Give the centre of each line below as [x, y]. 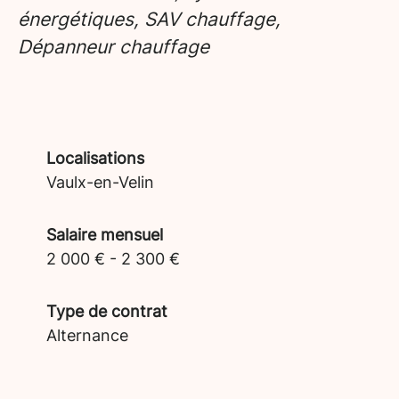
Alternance [87, 335]
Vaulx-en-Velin [100, 182]
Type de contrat [107, 311]
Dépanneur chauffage [114, 47]
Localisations [95, 158]
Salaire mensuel [105, 235]
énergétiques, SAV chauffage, [149, 19]
